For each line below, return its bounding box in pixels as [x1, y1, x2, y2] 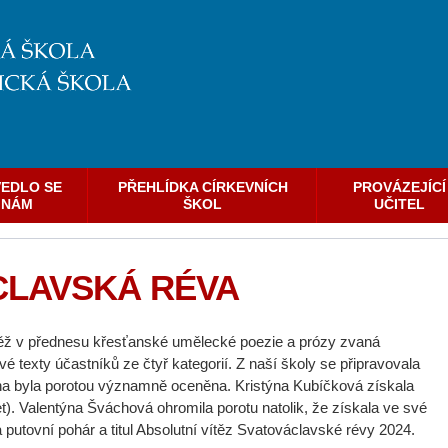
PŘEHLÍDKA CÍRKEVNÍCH [117, 179, 288, 196]
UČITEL [374, 196, 425, 213]
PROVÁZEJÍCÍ [353, 179, 446, 196]
